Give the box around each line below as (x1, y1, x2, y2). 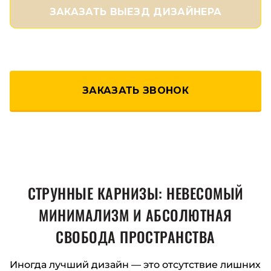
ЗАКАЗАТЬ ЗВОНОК (82, 85, 189, 97)
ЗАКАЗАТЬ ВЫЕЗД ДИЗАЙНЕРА (49, 5, 222, 18)
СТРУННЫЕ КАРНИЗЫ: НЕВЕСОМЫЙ (27, 182, 244, 204)
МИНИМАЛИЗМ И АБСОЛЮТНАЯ (39, 204, 232, 226)
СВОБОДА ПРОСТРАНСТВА (56, 226, 215, 248)
